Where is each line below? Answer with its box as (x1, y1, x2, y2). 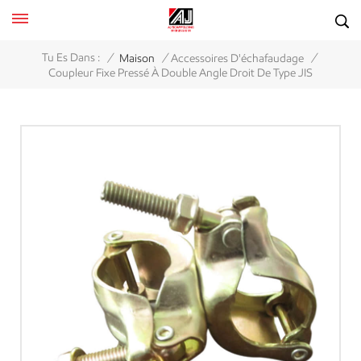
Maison (118, 51, 155, 65)
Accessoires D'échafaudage (170, 51, 304, 65)
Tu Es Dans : (41, 51, 100, 65)
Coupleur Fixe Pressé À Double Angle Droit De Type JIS (48, 66, 313, 81)
